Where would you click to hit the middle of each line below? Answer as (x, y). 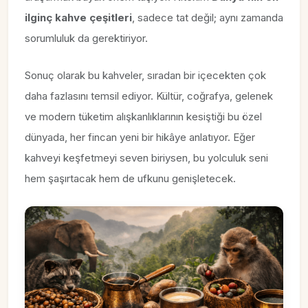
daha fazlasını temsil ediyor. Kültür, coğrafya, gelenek (149, 96)
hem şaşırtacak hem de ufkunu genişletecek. (130, 178)
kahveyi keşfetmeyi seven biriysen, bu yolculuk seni (146, 157)
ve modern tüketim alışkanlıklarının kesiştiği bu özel (143, 116)
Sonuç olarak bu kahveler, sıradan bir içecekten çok (145, 75)
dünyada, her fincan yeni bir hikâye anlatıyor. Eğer (140, 137)
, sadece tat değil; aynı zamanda (208, 17)
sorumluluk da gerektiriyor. (86, 38)
